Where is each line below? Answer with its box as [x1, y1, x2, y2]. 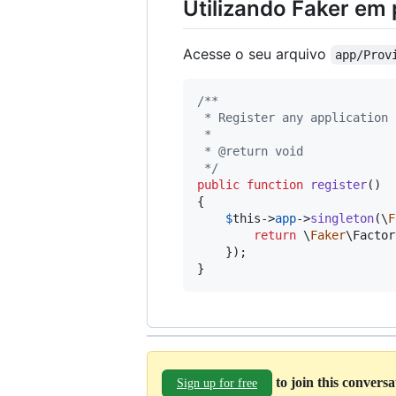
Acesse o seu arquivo [183, 45, 331, 64]
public [197, 178, 240, 193]
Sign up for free [177, 377, 257, 391]
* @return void [197, 144, 303, 159]
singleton [310, 211, 374, 226]
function [247, 178, 303, 193]
